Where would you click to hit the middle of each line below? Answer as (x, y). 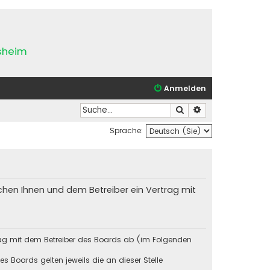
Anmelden (185, 88)
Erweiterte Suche (234, 109)
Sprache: (126, 130)
